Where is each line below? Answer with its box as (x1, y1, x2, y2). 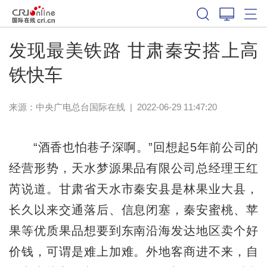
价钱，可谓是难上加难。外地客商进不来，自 (8, 244, 259, 258)
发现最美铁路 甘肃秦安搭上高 (8, 40, 259, 60)
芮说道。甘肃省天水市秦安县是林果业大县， (8, 182, 259, 195)
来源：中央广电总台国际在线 (8, 101, 125, 112)
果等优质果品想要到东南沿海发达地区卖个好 (8, 223, 259, 237)
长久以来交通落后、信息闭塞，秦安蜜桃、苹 (8, 203, 259, 216)
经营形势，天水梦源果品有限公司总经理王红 (8, 161, 259, 175)
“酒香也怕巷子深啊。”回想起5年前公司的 (8, 140, 259, 154)
